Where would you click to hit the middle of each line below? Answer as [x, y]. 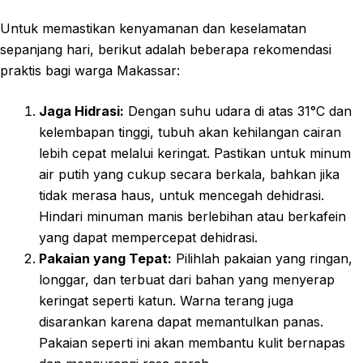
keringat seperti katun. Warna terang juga [166, 300]
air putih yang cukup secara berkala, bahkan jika [189, 174]
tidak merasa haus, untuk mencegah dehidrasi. [181, 195]
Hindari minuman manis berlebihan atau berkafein [192, 216]
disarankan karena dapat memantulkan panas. [181, 321]
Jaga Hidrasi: [81, 111]
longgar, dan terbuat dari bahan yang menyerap [187, 279]
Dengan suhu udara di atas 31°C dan [238, 111]
